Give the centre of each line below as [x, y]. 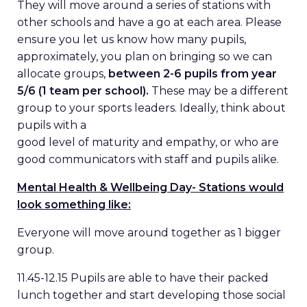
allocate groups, [63, 74]
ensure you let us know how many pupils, [132, 39]
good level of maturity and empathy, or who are [148, 142]
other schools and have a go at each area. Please [149, 22]
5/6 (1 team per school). [83, 91]
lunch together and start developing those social [151, 295]
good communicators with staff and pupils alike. [148, 159]
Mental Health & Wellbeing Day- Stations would [150, 187]
